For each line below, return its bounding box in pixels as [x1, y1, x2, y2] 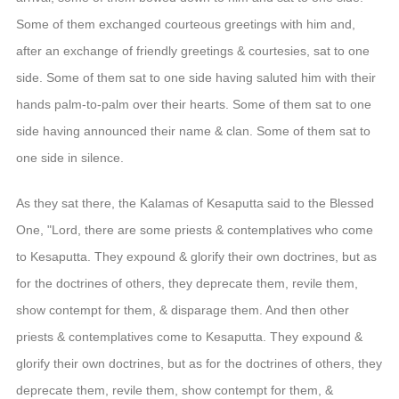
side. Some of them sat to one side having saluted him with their [15, 69, 376, 85]
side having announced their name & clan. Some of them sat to [15, 123, 370, 138]
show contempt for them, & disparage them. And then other [15, 302, 349, 317]
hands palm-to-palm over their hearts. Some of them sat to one [15, 96, 371, 111]
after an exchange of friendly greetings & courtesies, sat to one [15, 43, 370, 58]
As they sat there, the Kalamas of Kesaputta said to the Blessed [15, 195, 374, 210]
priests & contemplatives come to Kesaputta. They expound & [15, 329, 362, 344]
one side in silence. [15, 150, 124, 165]
